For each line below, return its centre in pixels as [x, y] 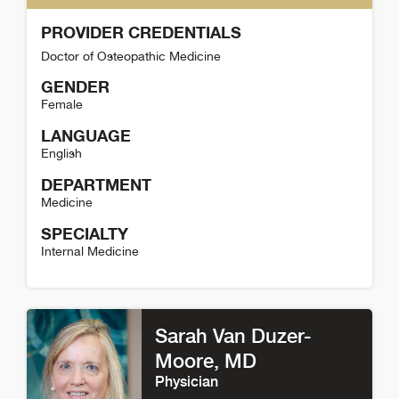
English [61, 153]
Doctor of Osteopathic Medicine [131, 56]
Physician [187, 381]
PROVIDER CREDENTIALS [141, 32]
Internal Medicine [90, 251]
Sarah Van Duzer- [234, 335]
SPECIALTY [85, 233]
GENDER [75, 86]
